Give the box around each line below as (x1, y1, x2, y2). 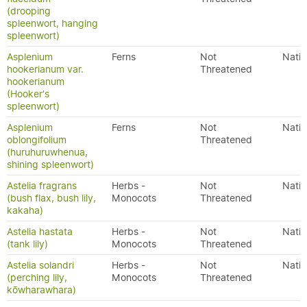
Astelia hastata (7, 225, 73, 238)
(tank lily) (7, 238, 48, 250)
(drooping (7, 5, 51, 17)
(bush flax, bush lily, (7, 192, 96, 204)
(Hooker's (7, 88, 49, 100)
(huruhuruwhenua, (7, 146, 88, 158)
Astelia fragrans (7, 180, 77, 192)
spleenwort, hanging (7, 17, 98, 29)
